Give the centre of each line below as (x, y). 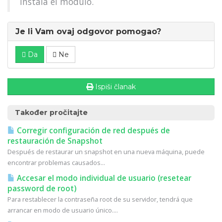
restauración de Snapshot (55, 141)
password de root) (42, 189)
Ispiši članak (115, 87)
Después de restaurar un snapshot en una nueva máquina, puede (106, 152)
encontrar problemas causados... (56, 163)
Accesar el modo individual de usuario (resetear (103, 178)
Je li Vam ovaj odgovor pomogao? (88, 31)
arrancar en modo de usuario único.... (63, 210)
